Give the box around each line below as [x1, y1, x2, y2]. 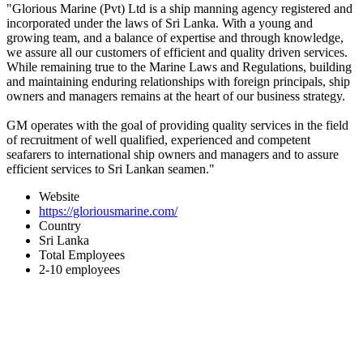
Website [39, 189, 79, 203]
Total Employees [39, 247, 125, 262]
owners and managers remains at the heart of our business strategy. [6, 88, 345, 103]
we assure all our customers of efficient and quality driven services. [6, 45, 348, 59]
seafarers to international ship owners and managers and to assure [6, 147, 339, 161]
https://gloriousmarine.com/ [39, 203, 177, 218]
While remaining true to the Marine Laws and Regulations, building [6, 59, 352, 74]
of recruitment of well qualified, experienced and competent [6, 132, 310, 147]
